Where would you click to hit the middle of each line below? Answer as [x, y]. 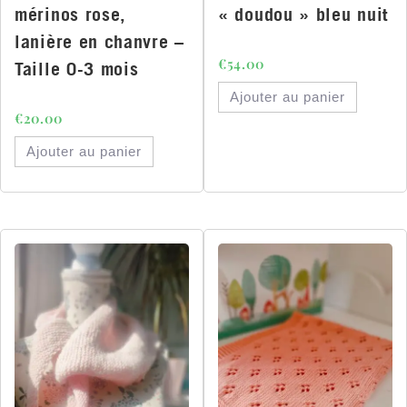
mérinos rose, [71, 15]
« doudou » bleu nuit [303, 15]
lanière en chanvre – [99, 42]
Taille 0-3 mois [77, 69]
